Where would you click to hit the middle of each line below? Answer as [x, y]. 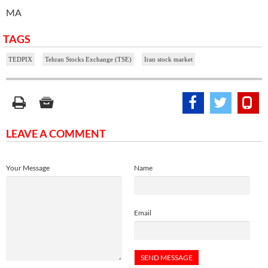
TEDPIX [20, 59]
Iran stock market [168, 59]
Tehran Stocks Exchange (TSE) [88, 59]
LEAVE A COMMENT [56, 133]
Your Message [28, 167]
